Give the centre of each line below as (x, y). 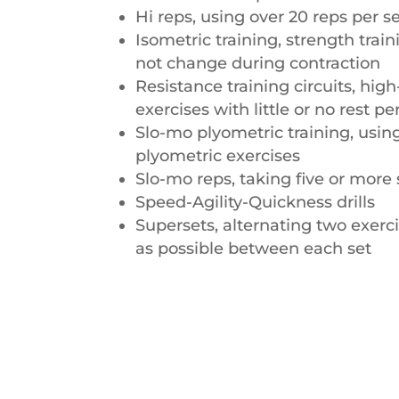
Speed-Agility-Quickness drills (256, 202)
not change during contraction (258, 63)
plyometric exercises (218, 156)
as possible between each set (254, 248)
